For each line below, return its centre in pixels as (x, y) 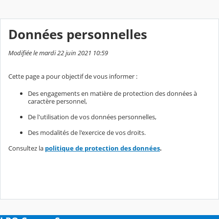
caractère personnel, (57, 101)
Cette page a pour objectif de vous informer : (73, 76)
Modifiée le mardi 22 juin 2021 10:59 (58, 53)
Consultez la (27, 148)
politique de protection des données (102, 148)
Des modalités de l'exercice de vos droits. (87, 132)
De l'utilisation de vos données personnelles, (92, 117)
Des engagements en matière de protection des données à (112, 93)
